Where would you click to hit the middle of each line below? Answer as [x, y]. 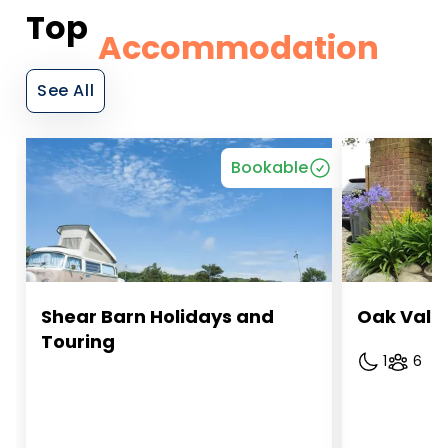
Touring [78, 341]
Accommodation [238, 48]
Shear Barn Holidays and [157, 316]
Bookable [269, 168]
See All [66, 91]
